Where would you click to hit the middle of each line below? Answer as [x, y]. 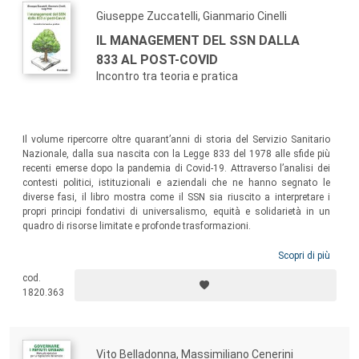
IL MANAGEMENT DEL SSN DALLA [198, 41]
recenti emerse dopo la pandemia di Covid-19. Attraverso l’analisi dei [176, 169]
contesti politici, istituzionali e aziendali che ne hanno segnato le [176, 183]
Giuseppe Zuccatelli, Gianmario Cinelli [192, 16]
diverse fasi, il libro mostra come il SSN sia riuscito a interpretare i [176, 198]
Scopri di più [304, 256]
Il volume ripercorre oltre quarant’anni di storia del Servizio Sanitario [176, 140]
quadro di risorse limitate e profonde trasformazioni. [137, 226]
